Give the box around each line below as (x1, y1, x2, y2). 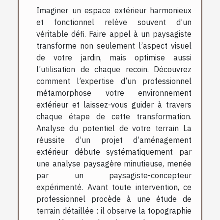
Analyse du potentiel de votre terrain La (36, 123, 192, 133)
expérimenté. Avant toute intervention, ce (36, 182, 192, 192)
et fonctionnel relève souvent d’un (36, 17, 192, 27)
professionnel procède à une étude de (36, 193, 192, 204)
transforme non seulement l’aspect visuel (36, 40, 192, 51)
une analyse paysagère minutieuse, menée (36, 158, 192, 168)
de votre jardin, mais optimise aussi (36, 52, 192, 62)
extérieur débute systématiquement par (36, 146, 192, 157)
